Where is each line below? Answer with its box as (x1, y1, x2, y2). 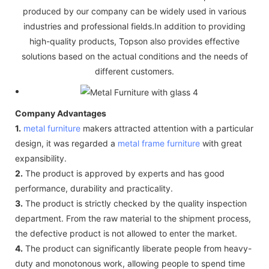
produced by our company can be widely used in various (23, 5, 246, 16)
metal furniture (23, 122, 80, 133)
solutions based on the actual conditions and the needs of (21, 50, 248, 61)
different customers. (95, 65, 174, 76)
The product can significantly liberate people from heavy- (23, 243, 252, 253)
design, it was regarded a (15, 138, 118, 148)
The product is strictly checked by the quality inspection (23, 198, 247, 208)
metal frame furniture (118, 138, 200, 148)
